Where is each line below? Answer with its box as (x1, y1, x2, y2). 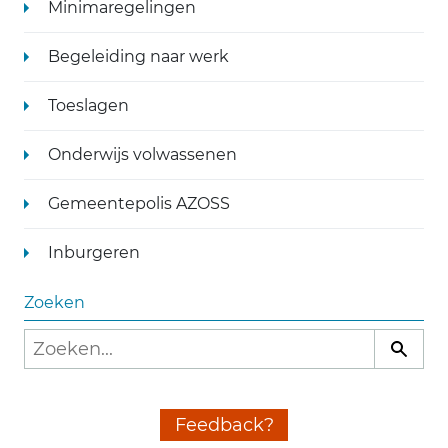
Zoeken (24, 293, 85, 312)
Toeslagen (48, 96, 129, 115)
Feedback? (174, 413, 274, 436)
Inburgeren (48, 243, 140, 262)
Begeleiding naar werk (48, 47, 229, 66)
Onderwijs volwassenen (48, 145, 237, 164)
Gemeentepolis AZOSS (48, 194, 230, 213)
